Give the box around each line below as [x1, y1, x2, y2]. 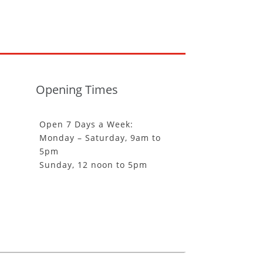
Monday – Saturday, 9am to [39, 132, 161, 143]
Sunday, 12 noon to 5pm [39, 159, 147, 170]
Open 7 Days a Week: [39, 119, 133, 130]
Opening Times [36, 82, 119, 98]
